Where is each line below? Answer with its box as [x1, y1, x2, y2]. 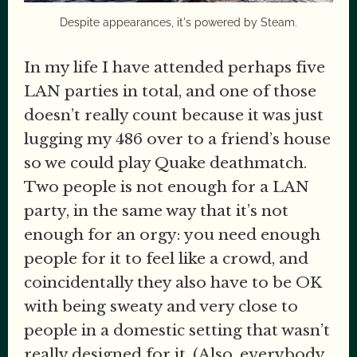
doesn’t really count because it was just [24, 106, 324, 125]
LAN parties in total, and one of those [24, 82, 316, 101]
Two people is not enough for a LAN [24, 178, 309, 197]
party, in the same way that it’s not [24, 202, 288, 221]
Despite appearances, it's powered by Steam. [60, 16, 297, 29]
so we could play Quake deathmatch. [24, 154, 307, 173]
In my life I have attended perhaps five [24, 58, 325, 77]
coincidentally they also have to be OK [24, 273, 322, 292]
